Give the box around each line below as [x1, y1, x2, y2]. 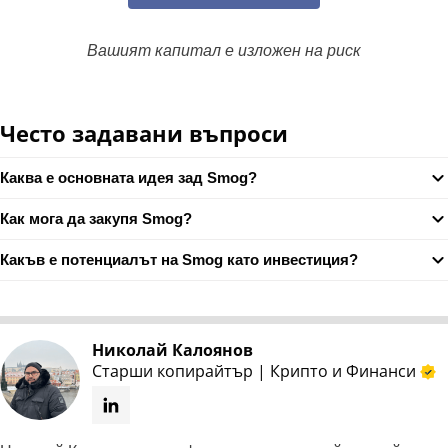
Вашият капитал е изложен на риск [87, 41, 361, 59]
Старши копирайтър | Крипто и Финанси [92, 359, 416, 382]
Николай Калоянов [92, 338, 253, 361]
